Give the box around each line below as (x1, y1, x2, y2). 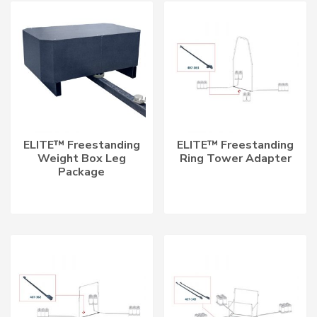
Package (58, 163, 105, 180)
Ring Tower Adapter (179, 150, 292, 166)
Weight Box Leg (37, 150, 126, 166)
